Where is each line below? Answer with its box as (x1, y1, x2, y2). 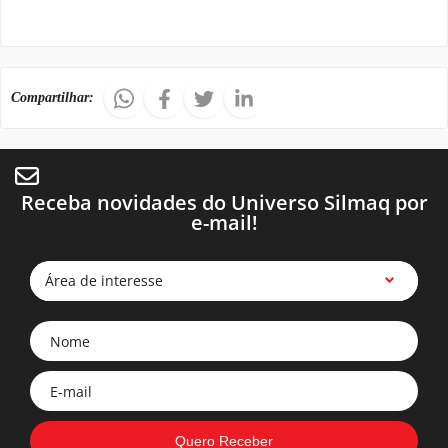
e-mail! (190, 209, 258, 236)
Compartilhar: (11, 90, 94, 105)
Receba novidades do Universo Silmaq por (20, 189, 428, 216)
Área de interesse (45, 271, 163, 290)
